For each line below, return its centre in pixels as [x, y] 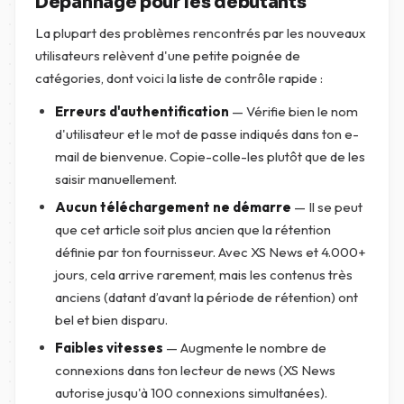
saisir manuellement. [116, 179]
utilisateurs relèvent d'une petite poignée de [168, 55]
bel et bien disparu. [111, 320]
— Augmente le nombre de [245, 348]
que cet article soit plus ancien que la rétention [193, 230]
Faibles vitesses [109, 348]
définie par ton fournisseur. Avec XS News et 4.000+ [211, 252]
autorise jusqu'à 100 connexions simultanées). [191, 393]
